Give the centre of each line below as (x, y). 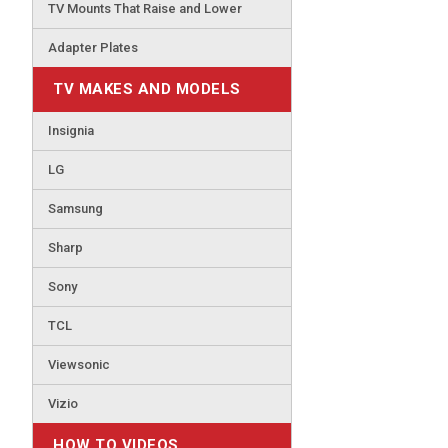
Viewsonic (79, 364)
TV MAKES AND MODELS (147, 89)
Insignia (71, 130)
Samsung (75, 208)
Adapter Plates (93, 47)
